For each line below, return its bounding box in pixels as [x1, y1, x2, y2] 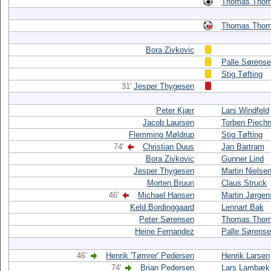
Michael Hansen [138, 191, 194, 200]
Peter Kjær [156, 106, 194, 115]
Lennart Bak [221, 203, 264, 212]
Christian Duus [143, 142, 194, 151]
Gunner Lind [221, 154, 264, 163]
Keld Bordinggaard [130, 203, 194, 212]
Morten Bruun [147, 178, 194, 188]
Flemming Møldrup [129, 130, 194, 139]
